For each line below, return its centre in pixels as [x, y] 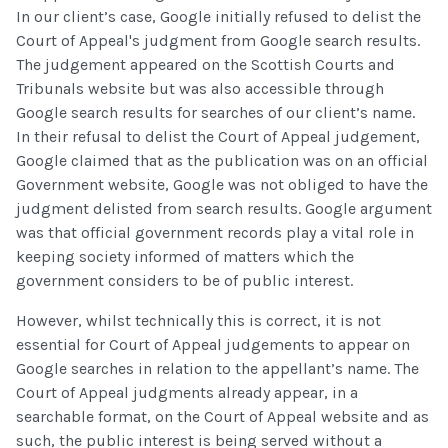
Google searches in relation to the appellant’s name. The [217, 368]
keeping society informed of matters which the [185, 256]
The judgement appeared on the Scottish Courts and [205, 64]
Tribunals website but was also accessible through [200, 88]
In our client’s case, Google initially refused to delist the [218, 16]
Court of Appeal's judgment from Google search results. [218, 40]
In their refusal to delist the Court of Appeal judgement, [218, 136]
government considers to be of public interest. [184, 280]
